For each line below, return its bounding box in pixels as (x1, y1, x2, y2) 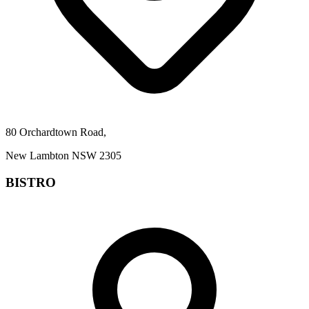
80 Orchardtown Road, (6, 126, 106, 138)
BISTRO (6, 175, 56, 190)
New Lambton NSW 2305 (6, 149, 121, 161)
